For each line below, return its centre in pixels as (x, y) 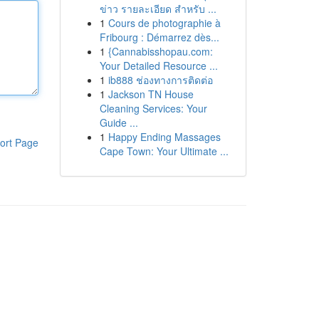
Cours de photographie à (164, 23)
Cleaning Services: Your (153, 108)
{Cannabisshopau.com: (160, 51)
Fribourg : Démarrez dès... (159, 37)
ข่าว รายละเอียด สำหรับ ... (158, 9)
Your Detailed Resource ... (158, 66)
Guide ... (119, 122)
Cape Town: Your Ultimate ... (164, 151)
